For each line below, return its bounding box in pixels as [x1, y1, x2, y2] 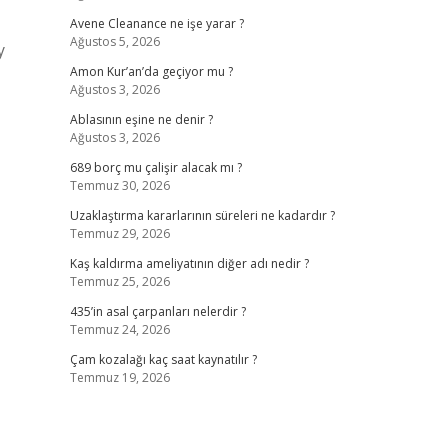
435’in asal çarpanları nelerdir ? [69, 303, 246, 320]
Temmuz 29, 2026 [69, 225, 170, 242]
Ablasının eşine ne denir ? [69, 111, 213, 128]
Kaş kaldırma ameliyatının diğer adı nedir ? [69, 255, 309, 272]
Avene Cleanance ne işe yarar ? [69, 15, 244, 32]
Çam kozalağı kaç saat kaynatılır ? [69, 351, 257, 368]
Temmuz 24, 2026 [69, 321, 170, 338]
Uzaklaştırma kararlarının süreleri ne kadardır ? [69, 207, 335, 224]
